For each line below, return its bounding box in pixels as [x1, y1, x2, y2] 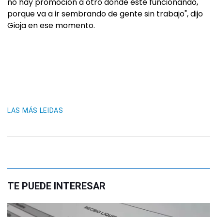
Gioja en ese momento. [7, 20, 95, 31]
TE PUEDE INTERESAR [7, 180, 106, 192]
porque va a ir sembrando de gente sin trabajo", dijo [7, 8, 203, 19]
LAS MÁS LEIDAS [7, 107, 63, 114]
